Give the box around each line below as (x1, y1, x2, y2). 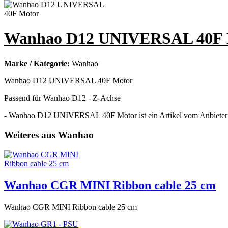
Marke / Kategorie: (4, 59, 72, 68)
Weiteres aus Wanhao (4, 129, 94, 140)
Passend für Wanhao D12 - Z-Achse (4, 93, 121, 102)
